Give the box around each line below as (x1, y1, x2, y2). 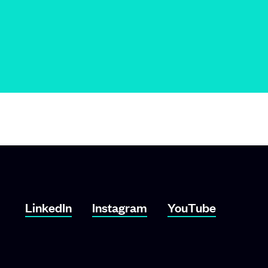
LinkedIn (25, 199, 72, 215)
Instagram (92, 199, 147, 215)
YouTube (167, 199, 216, 215)
